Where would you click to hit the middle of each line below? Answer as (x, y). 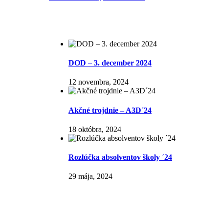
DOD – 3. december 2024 (110, 63)
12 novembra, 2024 (99, 82)
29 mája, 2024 (91, 176)
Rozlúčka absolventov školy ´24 (120, 157)
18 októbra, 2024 (95, 129)
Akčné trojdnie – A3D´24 (110, 110)
